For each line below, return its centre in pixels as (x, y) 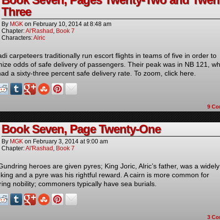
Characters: (17, 38)
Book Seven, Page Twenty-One (81, 129)
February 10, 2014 (57, 24)
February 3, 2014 (56, 141)
